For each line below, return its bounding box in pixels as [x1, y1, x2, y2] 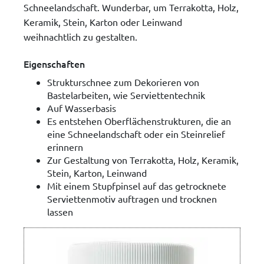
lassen [47, 206, 73, 218]
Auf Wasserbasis [47, 102, 116, 114]
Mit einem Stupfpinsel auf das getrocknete [47, 180, 226, 192]
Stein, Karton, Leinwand [47, 167, 147, 179]
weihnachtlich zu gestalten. [24, 30, 137, 42]
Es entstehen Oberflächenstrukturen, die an [47, 115, 231, 127]
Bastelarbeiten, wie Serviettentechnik [47, 89, 205, 101]
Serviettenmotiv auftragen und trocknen [47, 193, 217, 205]
